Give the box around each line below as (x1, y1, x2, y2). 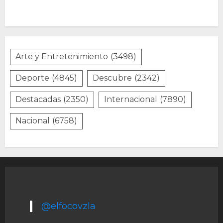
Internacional (104, 95, 157, 105)
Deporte (15, 73, 49, 83)
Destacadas (15, 95, 61, 105)
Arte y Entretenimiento (15, 52, 108, 62)
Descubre (93, 73, 132, 83)
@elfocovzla (41, 200, 96, 212)
